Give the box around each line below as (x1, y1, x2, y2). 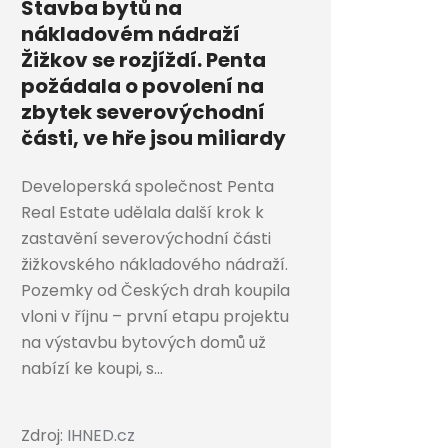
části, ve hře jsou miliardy (21, 124, 286, 153)
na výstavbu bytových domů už (21, 331, 266, 355)
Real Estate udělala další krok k (21, 201, 264, 225)
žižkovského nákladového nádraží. (21, 253, 288, 277)
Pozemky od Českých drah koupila (21, 279, 290, 303)
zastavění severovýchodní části (21, 227, 271, 251)
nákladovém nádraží (21, 20, 240, 49)
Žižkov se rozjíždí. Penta (21, 46, 266, 75)
